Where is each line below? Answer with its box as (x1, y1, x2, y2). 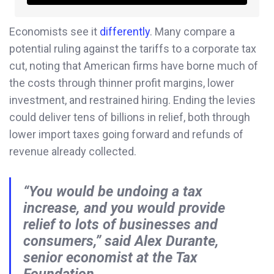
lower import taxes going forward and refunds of (9, 127, 243, 141)
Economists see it (9, 24, 100, 38)
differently (100, 24, 150, 38)
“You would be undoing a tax (23, 183, 202, 201)
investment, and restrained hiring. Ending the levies (9, 93, 256, 106)
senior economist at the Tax (23, 249, 198, 267)
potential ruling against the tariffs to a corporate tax (9, 42, 256, 55)
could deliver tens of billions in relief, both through (9, 110, 250, 124)
